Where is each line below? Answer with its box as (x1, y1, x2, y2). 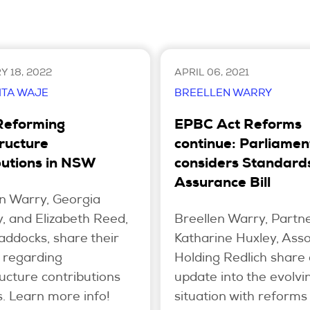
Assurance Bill (174, 176, 271, 191)
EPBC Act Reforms (174, 118, 302, 133)
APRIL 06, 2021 (174, 68, 249, 78)
